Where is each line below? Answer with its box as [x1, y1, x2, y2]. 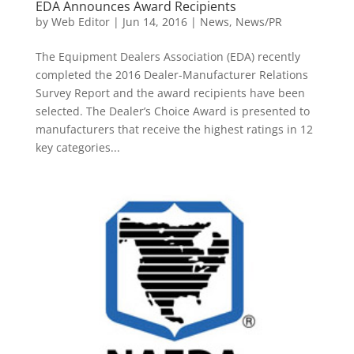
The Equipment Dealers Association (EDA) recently [35, 49, 300, 65]
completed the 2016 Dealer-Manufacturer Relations [35, 67, 308, 83]
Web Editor [51, 14, 110, 30]
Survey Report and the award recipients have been [35, 85, 305, 101]
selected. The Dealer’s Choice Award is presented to [35, 104, 310, 119]
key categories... [35, 140, 120, 156]
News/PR [235, 14, 282, 30]
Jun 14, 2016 [122, 14, 187, 30]
